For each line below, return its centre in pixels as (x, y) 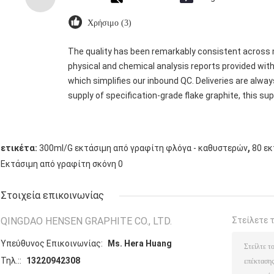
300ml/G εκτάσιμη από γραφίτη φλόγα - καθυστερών (143, 148)
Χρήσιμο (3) (109, 23)
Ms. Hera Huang (140, 243)
